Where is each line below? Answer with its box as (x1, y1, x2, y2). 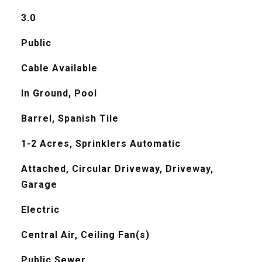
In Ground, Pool (20, 88, 97, 99)
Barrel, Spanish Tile (20, 113, 119, 124)
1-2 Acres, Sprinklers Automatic (20, 138, 181, 149)
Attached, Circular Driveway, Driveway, (20, 163, 213, 174)
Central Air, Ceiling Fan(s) (20, 229, 150, 240)
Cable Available (20, 63, 98, 74)
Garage (20, 179, 57, 190)
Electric (20, 204, 60, 215)
